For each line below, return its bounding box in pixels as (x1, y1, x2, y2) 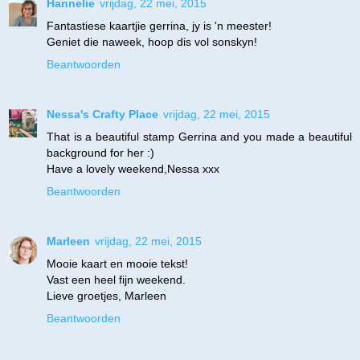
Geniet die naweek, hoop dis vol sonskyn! (47, 35, 257, 49)
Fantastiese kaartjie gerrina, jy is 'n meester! (47, 19, 272, 33)
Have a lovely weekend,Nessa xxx (47, 162, 219, 176)
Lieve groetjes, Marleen (47, 289, 166, 303)
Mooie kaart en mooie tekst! (47, 257, 188, 271)
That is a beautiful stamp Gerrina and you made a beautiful (47, 130, 352, 144)
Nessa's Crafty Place (47, 108, 158, 121)
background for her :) (47, 146, 154, 160)
